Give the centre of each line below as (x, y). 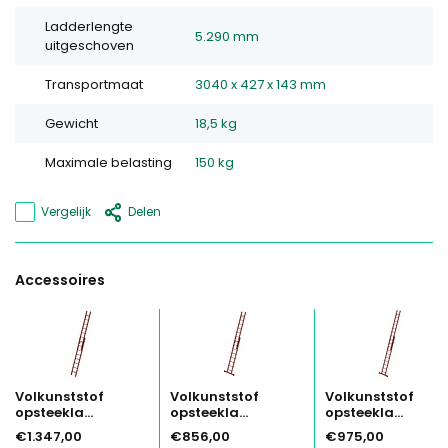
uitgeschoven (89, 46)
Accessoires (60, 280)
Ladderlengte (89, 27)
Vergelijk (66, 212)
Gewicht (71, 124)
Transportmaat (94, 85)
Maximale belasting (108, 163)
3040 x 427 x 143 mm (260, 85)
